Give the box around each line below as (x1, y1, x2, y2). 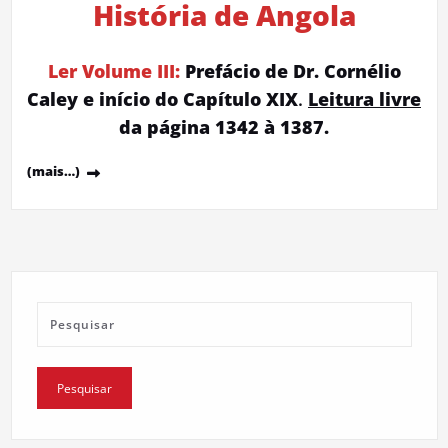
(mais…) (26, 161, 80, 180)
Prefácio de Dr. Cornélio (179, 58, 401, 83)
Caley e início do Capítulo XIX (27, 86, 298, 111)
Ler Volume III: (47, 58, 180, 83)
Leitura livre (308, 86, 421, 111)
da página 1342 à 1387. (119, 114, 329, 139)
